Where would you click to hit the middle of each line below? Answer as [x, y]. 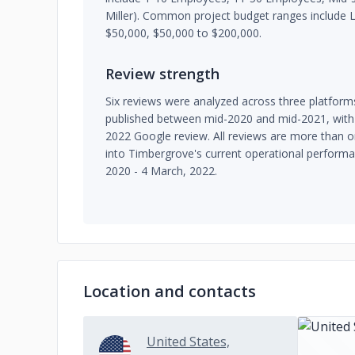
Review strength [162, 74]
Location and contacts [170, 291]
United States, [188, 342]
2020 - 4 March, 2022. [161, 171]
